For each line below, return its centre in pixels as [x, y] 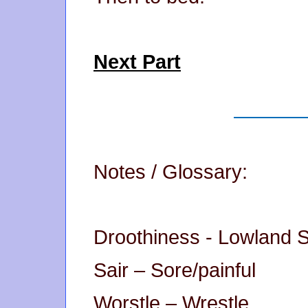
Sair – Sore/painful [175, 271]
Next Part [137, 62]
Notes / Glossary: [170, 172]
